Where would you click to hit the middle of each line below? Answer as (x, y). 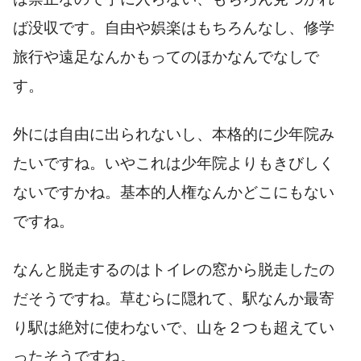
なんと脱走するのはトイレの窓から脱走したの (174, 269)
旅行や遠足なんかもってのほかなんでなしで (166, 56)
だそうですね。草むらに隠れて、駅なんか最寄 (174, 298)
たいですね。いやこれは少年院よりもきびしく (174, 163)
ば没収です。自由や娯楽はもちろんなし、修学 (174, 27)
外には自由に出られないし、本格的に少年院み (174, 134)
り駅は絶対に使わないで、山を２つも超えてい (174, 327)
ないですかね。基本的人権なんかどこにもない (174, 192)
